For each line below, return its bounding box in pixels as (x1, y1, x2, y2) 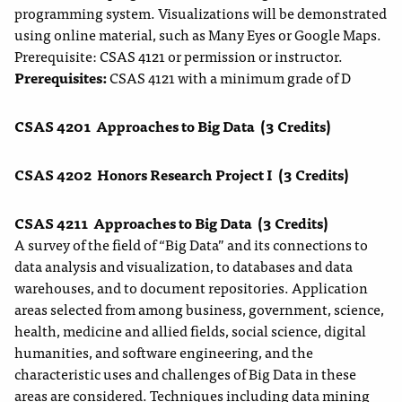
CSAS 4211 (14, 211, 88, 235)
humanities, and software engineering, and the (14, 340, 313, 364)
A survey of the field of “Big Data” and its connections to (14, 232, 368, 257)
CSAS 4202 (14, 162, 92, 187)
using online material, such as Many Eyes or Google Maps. (14, 22, 381, 47)
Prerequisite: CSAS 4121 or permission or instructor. (14, 44, 343, 68)
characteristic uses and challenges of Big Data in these (14, 362, 356, 386)
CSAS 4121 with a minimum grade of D (109, 66, 351, 90)
